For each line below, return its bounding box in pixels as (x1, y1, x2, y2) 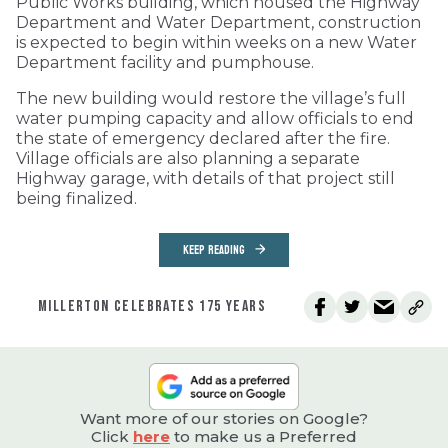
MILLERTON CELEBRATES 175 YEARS (38, 297, 266, 317)
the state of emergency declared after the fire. (16, 129, 390, 149)
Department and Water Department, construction (16, 13, 421, 33)
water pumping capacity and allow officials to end (16, 109, 414, 129)
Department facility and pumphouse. (16, 53, 314, 73)
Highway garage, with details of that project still (16, 169, 395, 189)
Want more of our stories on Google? (80, 409, 368, 429)
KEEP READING (183, 239, 245, 262)
